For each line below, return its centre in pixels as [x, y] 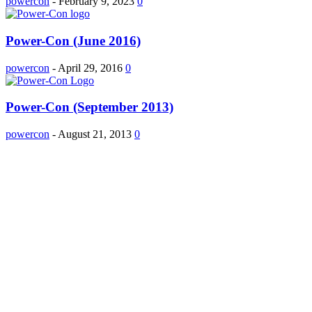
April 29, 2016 [90, 68]
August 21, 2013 [95, 134]
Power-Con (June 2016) [73, 41]
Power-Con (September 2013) [89, 107]
